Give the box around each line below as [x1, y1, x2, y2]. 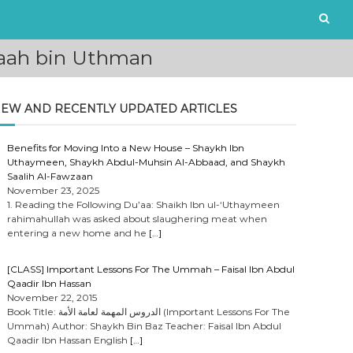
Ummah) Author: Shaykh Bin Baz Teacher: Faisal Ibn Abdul [7, 320, 282, 332]
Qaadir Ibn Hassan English [7, 334, 131, 346]
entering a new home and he [7, 227, 150, 239]
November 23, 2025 [7, 184, 100, 196]
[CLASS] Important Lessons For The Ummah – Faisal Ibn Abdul [7, 263, 295, 275]
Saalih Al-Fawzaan [7, 170, 94, 182]
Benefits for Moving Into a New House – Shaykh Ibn [7, 142, 245, 154]
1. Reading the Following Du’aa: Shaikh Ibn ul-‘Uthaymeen [7, 199, 281, 210]
